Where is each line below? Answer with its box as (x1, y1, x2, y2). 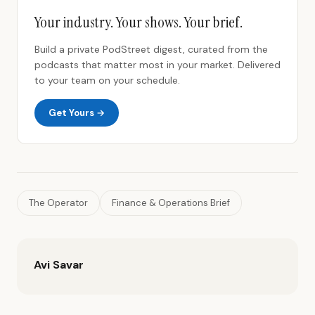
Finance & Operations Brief (112, 197, 230, 209)
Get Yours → (49, 107, 105, 119)
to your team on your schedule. (34, 74, 180, 86)
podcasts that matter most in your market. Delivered (34, 58, 281, 71)
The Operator (29, 197, 88, 209)
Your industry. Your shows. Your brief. (34, 12, 243, 32)
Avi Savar (34, 257, 84, 272)
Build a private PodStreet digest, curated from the (34, 43, 268, 56)
